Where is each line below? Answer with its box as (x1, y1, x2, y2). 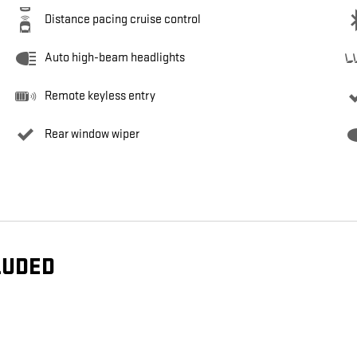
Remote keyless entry (45, 88, 155, 104)
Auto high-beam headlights (45, 50, 185, 66)
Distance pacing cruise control (45, 12, 201, 28)
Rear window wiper (45, 127, 139, 143)
